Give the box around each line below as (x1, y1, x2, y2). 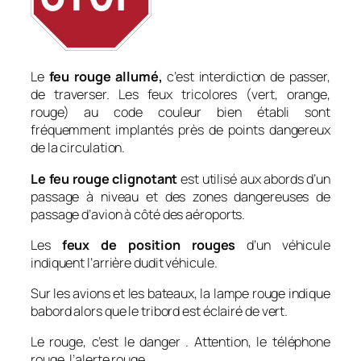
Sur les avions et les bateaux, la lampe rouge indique (31, 284, 330, 303)
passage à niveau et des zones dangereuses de (31, 187, 330, 205)
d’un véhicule (235, 235, 330, 254)
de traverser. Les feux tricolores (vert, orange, (31, 85, 330, 104)
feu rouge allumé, (48, 68, 163, 86)
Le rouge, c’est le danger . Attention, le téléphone (31, 333, 330, 351)
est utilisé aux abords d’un (177, 169, 331, 188)
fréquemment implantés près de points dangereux (31, 121, 330, 139)
